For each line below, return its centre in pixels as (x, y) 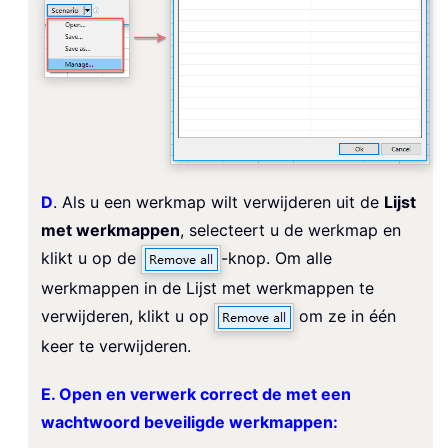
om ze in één (345, 316)
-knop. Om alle (276, 258)
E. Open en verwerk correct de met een (196, 394)
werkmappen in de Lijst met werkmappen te (207, 288)
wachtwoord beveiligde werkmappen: (189, 422)
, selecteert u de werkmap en (290, 230)
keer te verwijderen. (116, 346)
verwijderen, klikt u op (127, 316)
